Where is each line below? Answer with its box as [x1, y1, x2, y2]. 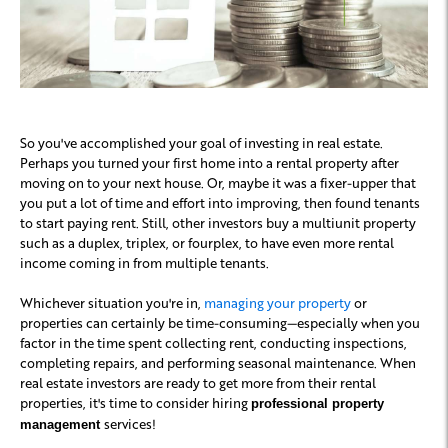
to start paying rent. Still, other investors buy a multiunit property [20, 214, 416, 232]
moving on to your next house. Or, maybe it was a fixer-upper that [20, 174, 416, 192]
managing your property [204, 294, 351, 312]
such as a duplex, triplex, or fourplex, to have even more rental [20, 234, 394, 252]
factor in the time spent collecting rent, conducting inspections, [20, 334, 407, 352]
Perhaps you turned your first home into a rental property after [20, 154, 399, 172]
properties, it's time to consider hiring [20, 394, 251, 412]
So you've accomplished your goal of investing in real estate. [20, 134, 383, 152]
